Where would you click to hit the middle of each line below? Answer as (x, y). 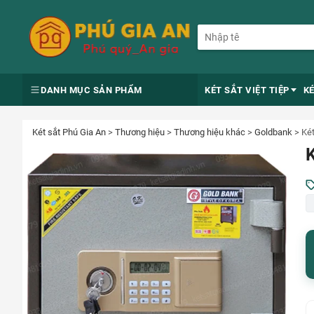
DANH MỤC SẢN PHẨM (91, 90)
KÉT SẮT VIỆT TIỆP (247, 90)
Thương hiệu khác (210, 132)
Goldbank (273, 132)
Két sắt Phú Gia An (69, 132)
